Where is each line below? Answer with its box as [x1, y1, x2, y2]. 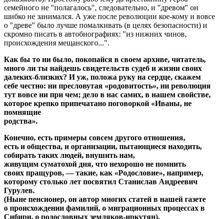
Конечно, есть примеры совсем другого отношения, [4, 133, 185, 142]
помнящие [4, 108, 41, 116]
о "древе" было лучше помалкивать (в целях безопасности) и [4, 21, 207, 29]
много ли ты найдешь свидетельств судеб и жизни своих [4, 64, 202, 72]
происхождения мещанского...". [4, 38, 109, 47]
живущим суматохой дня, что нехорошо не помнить [4, 159, 186, 168]
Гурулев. [4, 186, 35, 195]
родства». [4, 116, 38, 125]
